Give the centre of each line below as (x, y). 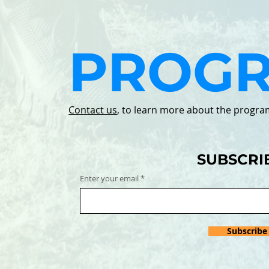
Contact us (93, 110)
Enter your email (110, 178)
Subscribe (247, 231)
